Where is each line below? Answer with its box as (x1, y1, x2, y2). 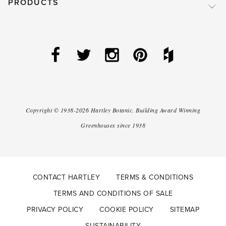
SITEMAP (169, 205, 199, 214)
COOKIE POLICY (99, 205, 154, 214)
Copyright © (25, 106, 61, 115)
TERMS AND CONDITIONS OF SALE (53, 189, 173, 198)
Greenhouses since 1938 (81, 121, 145, 130)
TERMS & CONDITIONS (116, 173, 194, 182)
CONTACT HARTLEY (32, 173, 100, 182)
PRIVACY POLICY (27, 205, 83, 214)
